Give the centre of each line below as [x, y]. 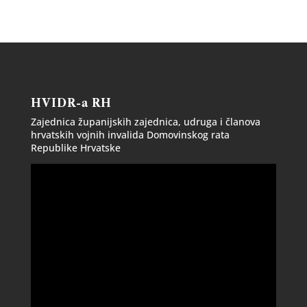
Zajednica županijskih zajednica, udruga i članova [145, 122]
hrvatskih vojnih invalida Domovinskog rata [130, 135]
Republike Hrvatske [75, 148]
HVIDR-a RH [71, 103]
